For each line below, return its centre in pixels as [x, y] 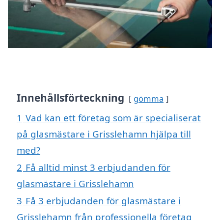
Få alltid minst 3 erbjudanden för [98, 167]
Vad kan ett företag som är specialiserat [113, 117]
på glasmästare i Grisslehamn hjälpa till [104, 134]
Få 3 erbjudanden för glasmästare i [103, 200]
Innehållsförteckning [70, 97]
